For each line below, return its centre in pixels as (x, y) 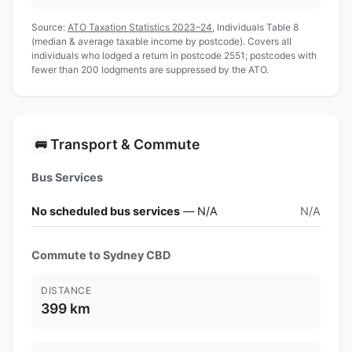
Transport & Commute (125, 144)
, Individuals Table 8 (255, 27)
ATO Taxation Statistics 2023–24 (140, 27)
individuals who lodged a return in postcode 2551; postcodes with (174, 55)
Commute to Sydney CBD (101, 255)
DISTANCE (66, 290)
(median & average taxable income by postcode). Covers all (161, 41)
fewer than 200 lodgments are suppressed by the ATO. (150, 69)
